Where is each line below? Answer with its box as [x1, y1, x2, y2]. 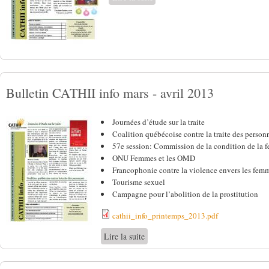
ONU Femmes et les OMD [112, 153, 195, 164]
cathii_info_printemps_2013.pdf [112, 210, 218, 222]
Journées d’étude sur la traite [112, 116, 205, 128]
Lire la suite [104, 231, 145, 243]
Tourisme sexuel [112, 177, 165, 188]
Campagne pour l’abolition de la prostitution [112, 189, 258, 200]
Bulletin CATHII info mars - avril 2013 [6, 84, 214, 102]
